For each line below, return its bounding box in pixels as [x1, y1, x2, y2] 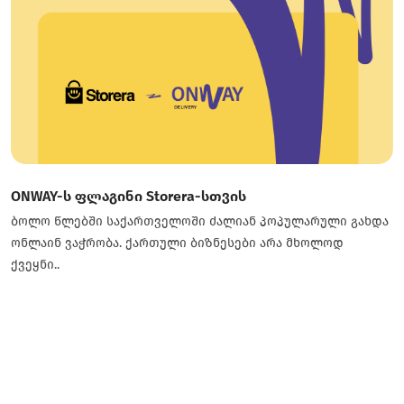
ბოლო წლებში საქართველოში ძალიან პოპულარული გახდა [11, 214, 389, 229]
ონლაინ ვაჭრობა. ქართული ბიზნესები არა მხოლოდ [11, 235, 344, 251]
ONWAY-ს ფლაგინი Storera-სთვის [11, 188, 246, 205]
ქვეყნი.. [11, 257, 60, 272]
